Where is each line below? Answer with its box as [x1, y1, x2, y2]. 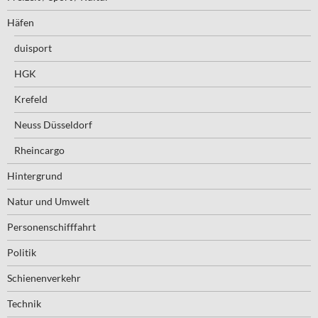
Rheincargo [14, 144, 65, 157]
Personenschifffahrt [7, 221, 96, 234]
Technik [7, 297, 41, 310]
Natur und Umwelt [7, 195, 89, 208]
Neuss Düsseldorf [14, 119, 92, 131]
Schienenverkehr [7, 272, 81, 285]
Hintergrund [7, 170, 62, 182]
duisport [14, 42, 52, 55]
